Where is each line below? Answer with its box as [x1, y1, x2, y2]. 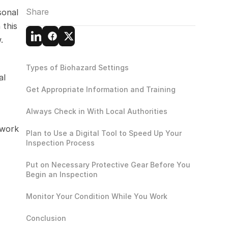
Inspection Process [26, 138, 95, 147]
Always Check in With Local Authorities [26, 107, 167, 116]
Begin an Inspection [26, 170, 98, 179]
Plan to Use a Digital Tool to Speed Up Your [26, 129, 182, 137]
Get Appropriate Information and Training [26, 85, 176, 94]
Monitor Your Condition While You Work [26, 192, 167, 201]
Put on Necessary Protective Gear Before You [26, 160, 190, 169]
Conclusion [26, 214, 66, 222]
